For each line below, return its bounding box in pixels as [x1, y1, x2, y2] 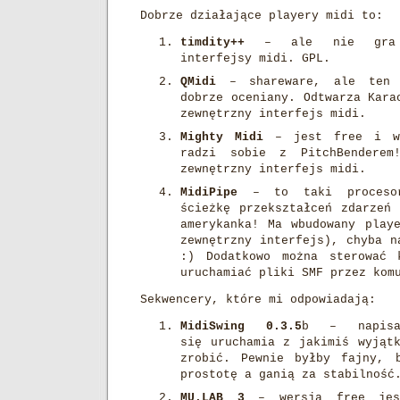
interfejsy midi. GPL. [180, 52, 330, 65]
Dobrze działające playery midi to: [140, 9, 383, 22]
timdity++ [180, 36, 245, 49]
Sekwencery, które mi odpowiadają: [140, 293, 376, 306]
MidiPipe [180, 186, 237, 199]
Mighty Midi [180, 130, 263, 144]
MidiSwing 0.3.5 [180, 320, 302, 333]
